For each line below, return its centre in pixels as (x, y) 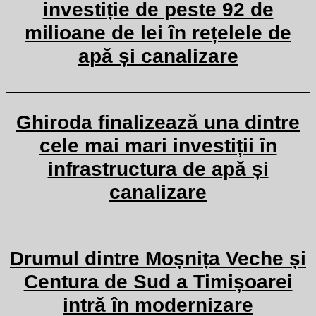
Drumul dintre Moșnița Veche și (158, 259)
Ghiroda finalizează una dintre (158, 122)
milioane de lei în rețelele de (158, 33)
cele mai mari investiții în (158, 146)
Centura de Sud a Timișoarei (158, 282)
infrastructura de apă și (158, 169)
